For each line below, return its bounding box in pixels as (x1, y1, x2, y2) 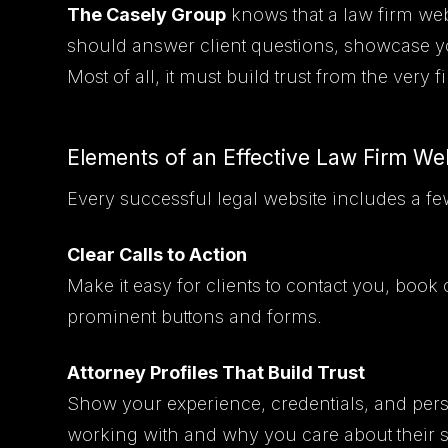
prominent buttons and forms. (67, 305, 323, 327)
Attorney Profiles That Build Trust (67, 361, 366, 383)
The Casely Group (67, 3, 227, 25)
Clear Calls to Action (67, 243, 248, 265)
